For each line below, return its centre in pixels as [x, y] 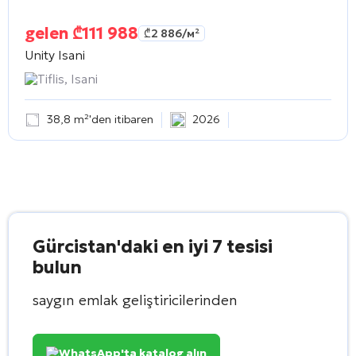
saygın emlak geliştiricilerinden [135, 300]
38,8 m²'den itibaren [100, 120]
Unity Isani [55, 54]
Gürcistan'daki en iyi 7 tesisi [153, 246]
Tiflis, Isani [68, 78]
